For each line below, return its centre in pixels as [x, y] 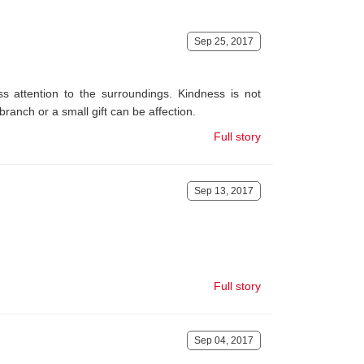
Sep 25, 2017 [224, 41]
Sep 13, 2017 [224, 191]
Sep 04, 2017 [224, 340]
